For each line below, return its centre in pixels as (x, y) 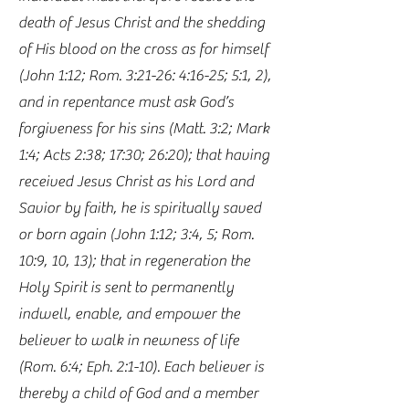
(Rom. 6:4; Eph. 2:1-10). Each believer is (141, 367)
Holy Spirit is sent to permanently (126, 288)
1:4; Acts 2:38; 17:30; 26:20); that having (144, 155)
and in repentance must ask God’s (126, 102)
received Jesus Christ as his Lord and (136, 182)
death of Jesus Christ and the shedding (142, 23)
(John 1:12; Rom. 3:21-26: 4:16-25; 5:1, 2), (145, 76)
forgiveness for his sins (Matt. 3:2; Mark (144, 129)
